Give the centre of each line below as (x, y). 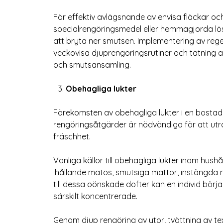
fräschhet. (72, 137)
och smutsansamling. (92, 65)
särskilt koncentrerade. (95, 196)
